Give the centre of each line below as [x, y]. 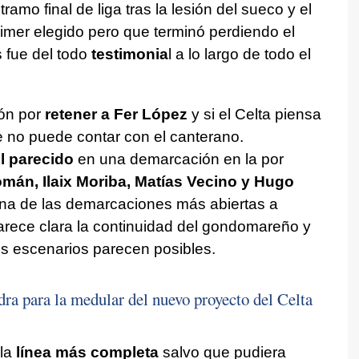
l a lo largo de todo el [239, 54]
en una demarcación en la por [178, 159]
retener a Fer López [116, 114]
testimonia [129, 54]
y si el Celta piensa [254, 114]
